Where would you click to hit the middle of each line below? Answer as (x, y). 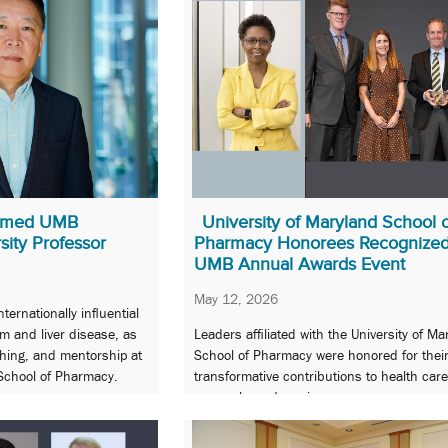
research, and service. (261, 397)
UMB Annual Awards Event (299, 263)
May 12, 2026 (236, 298)
